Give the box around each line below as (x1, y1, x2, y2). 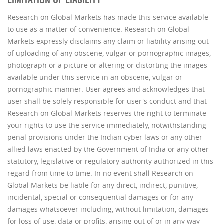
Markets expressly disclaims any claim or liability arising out (7, 36, 209, 46)
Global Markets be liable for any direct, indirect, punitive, (7, 180, 198, 190)
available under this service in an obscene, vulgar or (7, 72, 182, 82)
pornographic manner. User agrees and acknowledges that (7, 84, 205, 94)
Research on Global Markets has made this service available (7, 12, 208, 22)
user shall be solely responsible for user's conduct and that (7, 96, 207, 106)
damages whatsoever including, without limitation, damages (7, 204, 209, 214)
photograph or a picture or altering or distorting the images (7, 60, 207, 70)
